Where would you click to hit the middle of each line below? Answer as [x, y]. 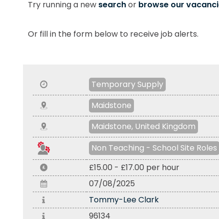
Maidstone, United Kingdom [143, 126]
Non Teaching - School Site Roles [154, 148]
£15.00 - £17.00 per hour [134, 167]
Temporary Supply [127, 84]
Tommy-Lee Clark [124, 200]
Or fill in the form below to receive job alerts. [113, 34]
